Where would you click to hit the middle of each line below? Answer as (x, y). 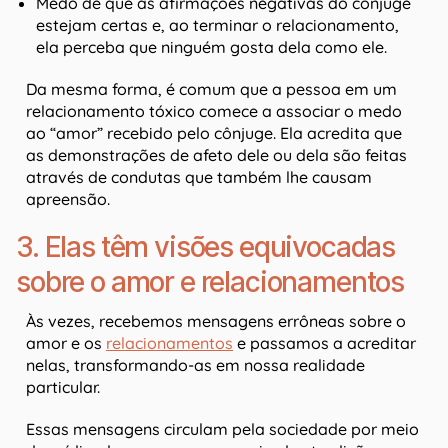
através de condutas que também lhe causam (199, 177)
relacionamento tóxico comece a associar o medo (214, 111)
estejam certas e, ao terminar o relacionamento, (217, 25)
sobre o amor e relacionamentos (210, 282)
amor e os (66, 343)
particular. (63, 387)
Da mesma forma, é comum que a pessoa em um (211, 89)
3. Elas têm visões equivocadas (206, 247)
